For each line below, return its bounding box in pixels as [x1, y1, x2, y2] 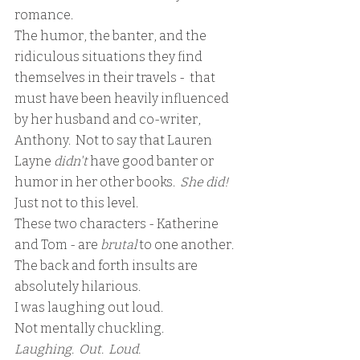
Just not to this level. [14, 194, 138, 211]
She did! [178, 174, 233, 190]
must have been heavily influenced [14, 90, 231, 106]
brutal [100, 236, 139, 252]
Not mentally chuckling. [14, 320, 164, 336]
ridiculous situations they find [14, 48, 205, 64]
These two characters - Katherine [14, 215, 221, 231]
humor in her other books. [14, 174, 178, 190]
